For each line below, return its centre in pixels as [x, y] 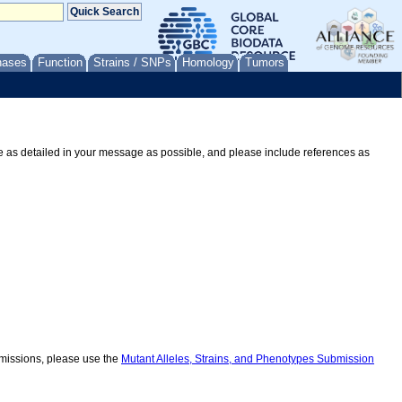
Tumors [265, 62]
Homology [208, 62]
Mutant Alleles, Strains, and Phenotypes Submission [248, 359]
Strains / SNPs [132, 62]
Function [60, 62]
